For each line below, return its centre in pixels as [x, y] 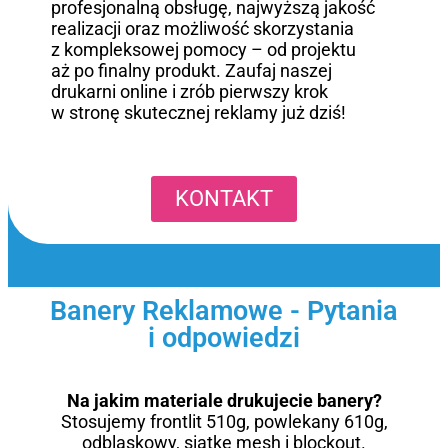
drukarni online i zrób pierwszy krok [190, 91]
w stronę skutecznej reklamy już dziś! [199, 112]
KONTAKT [224, 199]
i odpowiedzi [224, 337]
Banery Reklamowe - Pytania [224, 310]
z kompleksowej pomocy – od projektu [204, 49]
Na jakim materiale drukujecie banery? [224, 400]
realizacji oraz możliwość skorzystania [203, 28]
